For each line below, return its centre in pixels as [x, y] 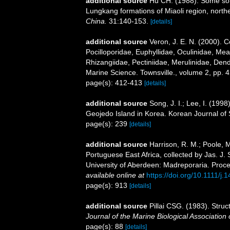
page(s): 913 [108, 185]
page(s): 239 [108, 123]
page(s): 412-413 [115, 82]
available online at [115, 175]
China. [96, 21]
